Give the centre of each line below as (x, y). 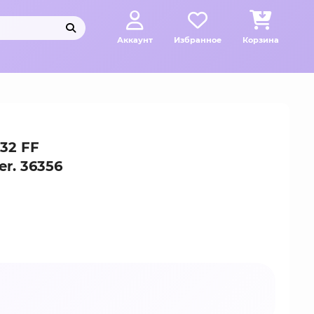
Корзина (261, 40)
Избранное (198, 40)
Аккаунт (135, 40)
